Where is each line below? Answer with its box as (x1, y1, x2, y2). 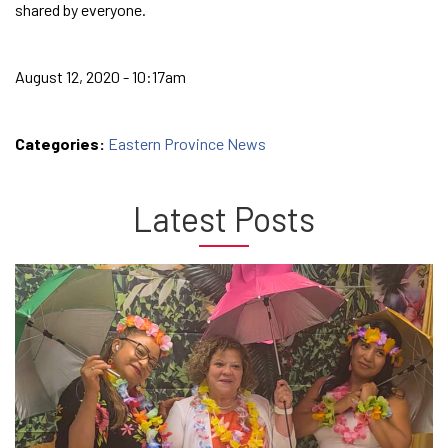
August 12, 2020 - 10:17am (15, 66, 186, 86)
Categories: (15, 133, 108, 153)
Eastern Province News (108, 133, 266, 153)
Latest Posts (133, 197, 315, 239)
